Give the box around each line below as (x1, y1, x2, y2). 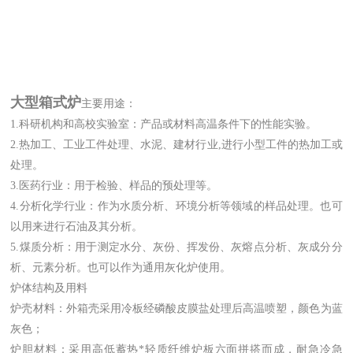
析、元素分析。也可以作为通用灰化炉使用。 (10, 261, 232, 273)
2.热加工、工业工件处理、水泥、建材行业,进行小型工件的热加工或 (10, 138, 343, 150)
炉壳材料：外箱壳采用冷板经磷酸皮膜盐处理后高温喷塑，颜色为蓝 (10, 302, 343, 314)
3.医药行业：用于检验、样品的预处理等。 (10, 179, 218, 191)
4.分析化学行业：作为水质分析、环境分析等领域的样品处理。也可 (10, 199, 343, 212)
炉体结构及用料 (10, 281, 88, 294)
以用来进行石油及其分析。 (10, 220, 143, 232)
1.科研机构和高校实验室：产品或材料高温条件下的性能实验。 (10, 117, 318, 130)
